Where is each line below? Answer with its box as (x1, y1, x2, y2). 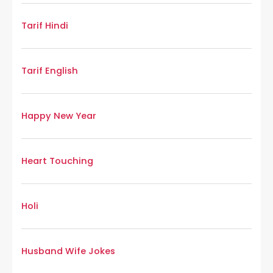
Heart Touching (21, 155, 93, 168)
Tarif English (21, 65, 78, 77)
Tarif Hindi (21, 19, 68, 32)
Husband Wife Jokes (21, 245, 115, 258)
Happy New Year (21, 110, 96, 122)
